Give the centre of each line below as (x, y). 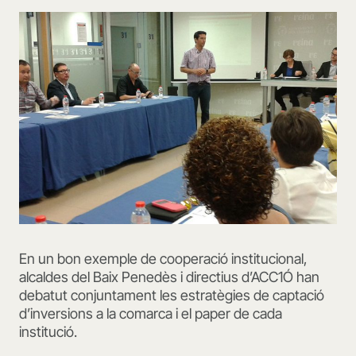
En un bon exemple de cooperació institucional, (163, 259)
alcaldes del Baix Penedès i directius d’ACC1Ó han (169, 277)
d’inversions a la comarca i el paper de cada (151, 314)
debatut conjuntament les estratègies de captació (172, 296)
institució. (48, 332)
